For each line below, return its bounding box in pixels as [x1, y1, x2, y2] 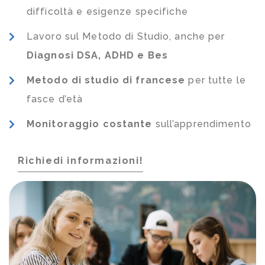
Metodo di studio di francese [27, 75, 186, 86]
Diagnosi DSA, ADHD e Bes [27, 50, 168, 62]
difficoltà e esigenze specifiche [27, 6, 188, 18]
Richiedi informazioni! [18, 155, 144, 167]
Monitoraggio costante [27, 118, 153, 130]
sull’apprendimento [152, 118, 251, 130]
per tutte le [185, 75, 246, 86]
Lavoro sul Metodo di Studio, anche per [27, 31, 225, 43]
